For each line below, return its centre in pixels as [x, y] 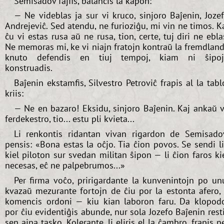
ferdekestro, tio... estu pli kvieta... [70, 119]
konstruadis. [29, 68]
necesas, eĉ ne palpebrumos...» [65, 165]
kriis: [14, 93]
